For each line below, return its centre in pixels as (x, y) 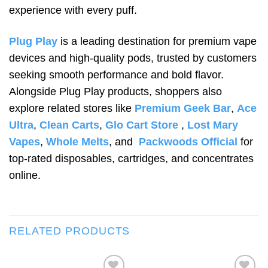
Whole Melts (77, 141)
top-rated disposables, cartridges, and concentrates (131, 158)
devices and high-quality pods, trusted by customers (133, 58)
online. (25, 175)
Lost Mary (213, 125)
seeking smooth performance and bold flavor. (116, 74)
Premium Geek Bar (183, 108)
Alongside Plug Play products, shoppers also (115, 91)
